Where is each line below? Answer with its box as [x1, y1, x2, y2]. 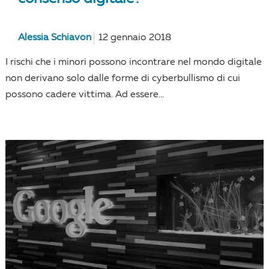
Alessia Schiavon [18, 33, 92, 43]
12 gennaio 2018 [98, 33, 172, 43]
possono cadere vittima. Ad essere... [5, 90, 164, 100]
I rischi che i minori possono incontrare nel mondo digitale [5, 58, 262, 68]
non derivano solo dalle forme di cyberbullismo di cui [5, 74, 240, 84]
